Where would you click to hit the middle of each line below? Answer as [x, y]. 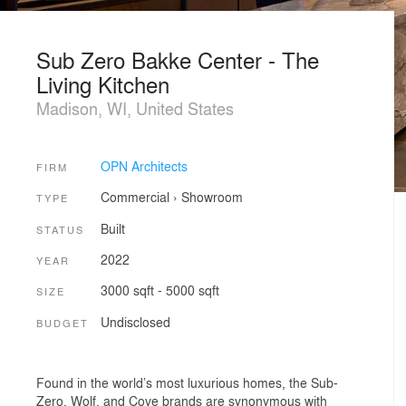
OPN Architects [144, 165]
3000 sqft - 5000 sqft [159, 290]
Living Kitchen [103, 84]
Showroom [212, 197]
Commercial [135, 197]
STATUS [60, 229]
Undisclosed [135, 321]
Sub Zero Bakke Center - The [178, 59]
